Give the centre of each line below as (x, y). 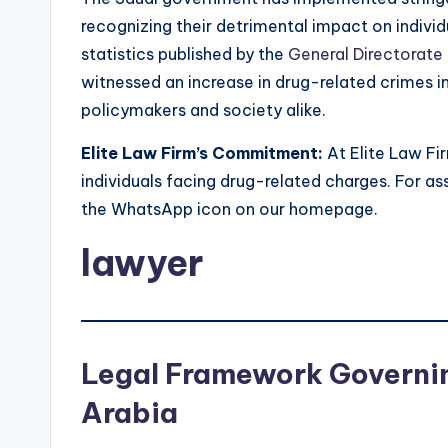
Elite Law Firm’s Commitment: (202, 152)
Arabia (129, 412)
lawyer (142, 262)
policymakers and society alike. (203, 109)
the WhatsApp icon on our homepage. (229, 208)
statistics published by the (184, 53)
